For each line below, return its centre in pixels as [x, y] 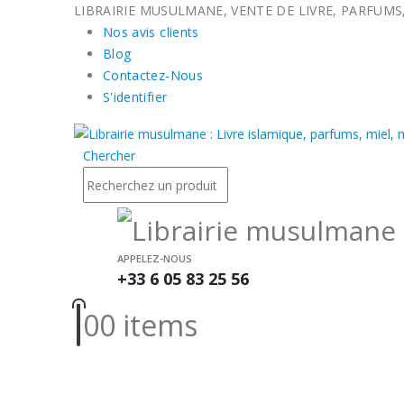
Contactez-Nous [153, 75]
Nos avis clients [151, 32]
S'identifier [135, 97]
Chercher [109, 156]
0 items [148, 326]
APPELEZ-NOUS [155, 259]
